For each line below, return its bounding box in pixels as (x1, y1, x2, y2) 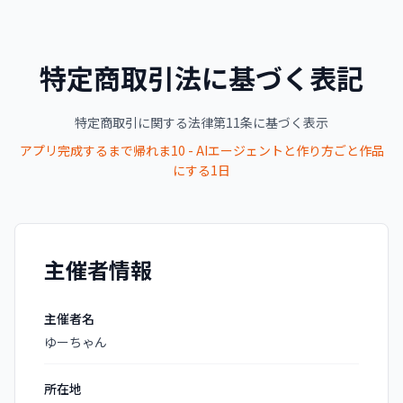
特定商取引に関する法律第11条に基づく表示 (75, 113, 328, 131)
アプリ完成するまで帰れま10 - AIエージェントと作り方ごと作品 (19, 141, 384, 159)
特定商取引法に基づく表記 (40, 58, 363, 97)
